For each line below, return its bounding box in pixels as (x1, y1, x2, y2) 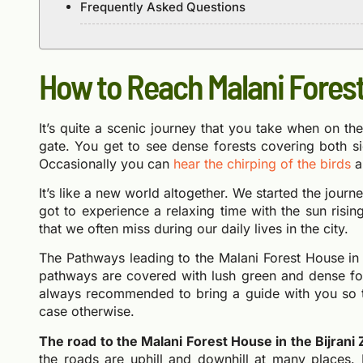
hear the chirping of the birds (173, 155, 351, 172)
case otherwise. (39, 303, 135, 320)
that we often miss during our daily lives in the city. (39, 220, 348, 237)
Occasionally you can (39, 155, 173, 172)
